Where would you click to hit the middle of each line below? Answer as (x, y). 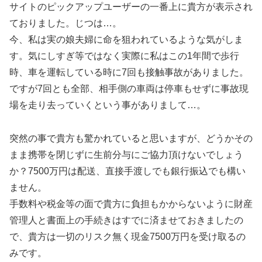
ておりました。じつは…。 (65, 23)
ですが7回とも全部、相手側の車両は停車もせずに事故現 (129, 88)
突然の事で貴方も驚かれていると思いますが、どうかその (131, 138)
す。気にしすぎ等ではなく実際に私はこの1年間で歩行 (124, 56)
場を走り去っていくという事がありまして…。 (108, 105)
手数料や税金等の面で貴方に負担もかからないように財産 (131, 204)
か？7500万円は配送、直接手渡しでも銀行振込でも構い (127, 171)
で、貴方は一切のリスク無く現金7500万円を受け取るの (127, 236)
